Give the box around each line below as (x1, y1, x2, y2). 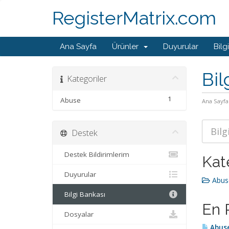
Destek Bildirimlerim (60, 150, 129, 159)
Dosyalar (60, 210, 94, 219)
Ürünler (112, 42, 143, 51)
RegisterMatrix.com (52, 7, 216, 29)
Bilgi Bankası (60, 190, 105, 199)
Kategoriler (63, 73, 107, 84)
